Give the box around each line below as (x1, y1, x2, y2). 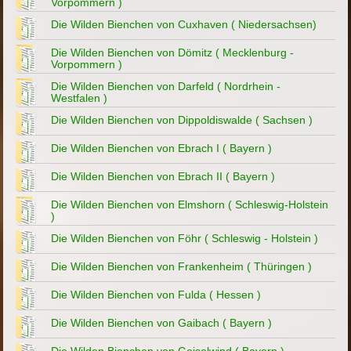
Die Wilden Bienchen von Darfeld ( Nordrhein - (51, 80, 281, 93)
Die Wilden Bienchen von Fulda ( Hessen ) (51, 288, 262, 302)
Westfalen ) (51, 92, 108, 105)
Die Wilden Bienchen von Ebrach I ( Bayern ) (51, 142, 273, 155)
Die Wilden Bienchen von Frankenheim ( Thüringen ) (51, 260, 313, 273)
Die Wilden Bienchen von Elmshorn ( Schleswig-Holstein (51, 198, 329, 212)
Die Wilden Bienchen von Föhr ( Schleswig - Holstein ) (51, 232, 319, 245)
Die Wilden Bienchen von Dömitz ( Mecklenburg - (51, 46, 295, 60)
